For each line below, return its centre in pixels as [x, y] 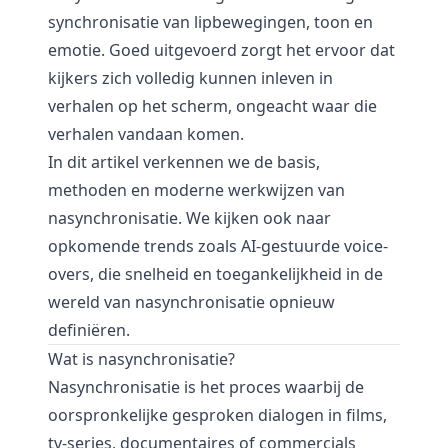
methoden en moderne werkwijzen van [196, 190]
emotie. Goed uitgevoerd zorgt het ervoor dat [221, 50]
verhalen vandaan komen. [146, 134]
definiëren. [89, 330]
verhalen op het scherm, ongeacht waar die [212, 106]
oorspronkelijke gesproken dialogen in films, [217, 415]
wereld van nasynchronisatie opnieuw [191, 302]
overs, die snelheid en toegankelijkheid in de [215, 274]
